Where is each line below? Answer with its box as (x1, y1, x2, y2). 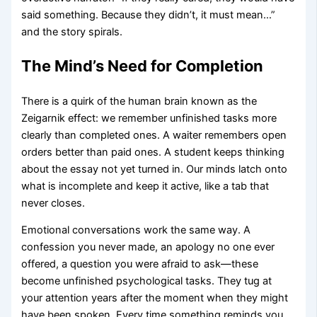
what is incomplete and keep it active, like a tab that (21, 179, 270, 192)
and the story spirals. (21, 25, 123, 38)
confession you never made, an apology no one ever (21, 241, 275, 254)
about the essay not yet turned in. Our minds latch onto (21, 162, 288, 175)
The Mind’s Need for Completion (21, 56, 264, 75)
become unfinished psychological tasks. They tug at (21, 275, 272, 288)
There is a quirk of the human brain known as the (21, 94, 258, 108)
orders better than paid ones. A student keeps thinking (21, 145, 285, 158)
